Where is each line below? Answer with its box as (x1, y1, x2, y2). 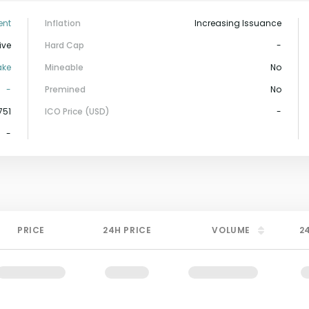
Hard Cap (45, 39, 84, 51)
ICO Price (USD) (45, 106, 110, 117)
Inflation (45, 17, 81, 29)
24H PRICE (102, 224, 152, 236)
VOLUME (212, 224, 250, 236)
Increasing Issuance (195, 17, 281, 29)
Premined (45, 83, 86, 95)
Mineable (45, 61, 83, 73)
